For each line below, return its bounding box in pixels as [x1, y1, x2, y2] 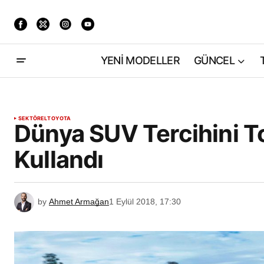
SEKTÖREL [18, 115, 48, 121]
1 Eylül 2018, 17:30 [109, 196, 181, 206]
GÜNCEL [194, 54, 235, 67]
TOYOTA [47, 115, 71, 121]
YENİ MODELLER [100, 54, 180, 67]
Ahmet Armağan [49, 196, 109, 206]
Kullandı [14, 145, 104, 174]
